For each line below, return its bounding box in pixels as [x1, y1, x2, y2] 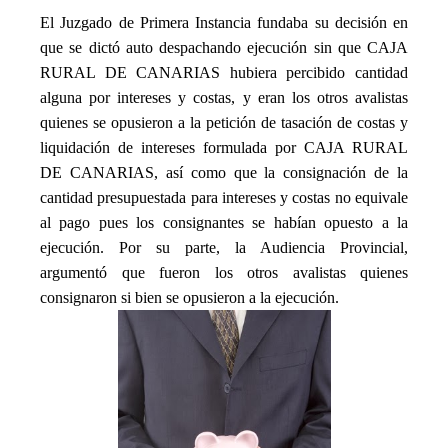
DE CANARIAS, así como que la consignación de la [40, 163, 408, 181]
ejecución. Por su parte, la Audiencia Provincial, [40, 238, 408, 256]
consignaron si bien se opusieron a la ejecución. [40, 288, 339, 306]
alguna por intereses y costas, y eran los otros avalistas [40, 88, 408, 106]
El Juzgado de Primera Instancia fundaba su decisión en [40, 13, 408, 31]
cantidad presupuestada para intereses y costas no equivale [40, 188, 408, 206]
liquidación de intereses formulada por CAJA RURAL [40, 138, 408, 156]
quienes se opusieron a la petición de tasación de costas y [40, 113, 408, 131]
